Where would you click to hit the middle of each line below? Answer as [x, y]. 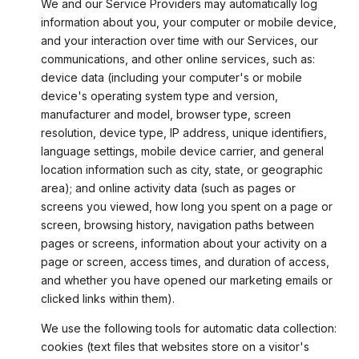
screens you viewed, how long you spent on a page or [186, 207]
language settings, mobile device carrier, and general [182, 151]
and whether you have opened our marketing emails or [186, 280]
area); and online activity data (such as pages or [168, 188]
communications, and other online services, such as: [177, 59]
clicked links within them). [107, 299]
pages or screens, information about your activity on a [184, 244]
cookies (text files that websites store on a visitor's [175, 346]
